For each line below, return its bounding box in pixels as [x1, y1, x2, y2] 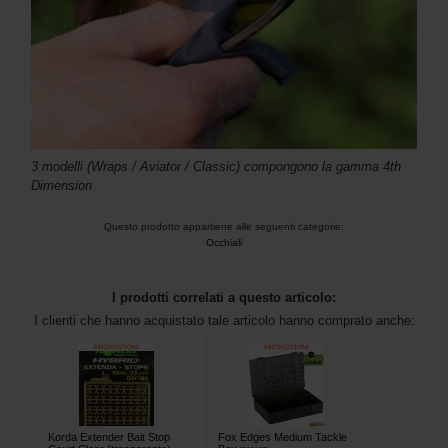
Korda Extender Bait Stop [48, 431, 170, 444]
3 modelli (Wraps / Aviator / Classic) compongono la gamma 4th [31, 159, 401, 175]
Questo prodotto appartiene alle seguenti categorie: [104, 221, 344, 233]
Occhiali [206, 237, 242, 249]
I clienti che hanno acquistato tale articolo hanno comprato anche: [33, 313, 415, 329]
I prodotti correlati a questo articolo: [112, 290, 336, 306]
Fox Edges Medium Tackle [218, 431, 347, 444]
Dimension [31, 178, 92, 194]
